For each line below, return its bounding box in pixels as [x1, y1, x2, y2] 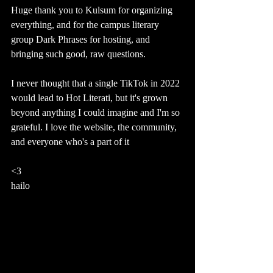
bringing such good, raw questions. [11, 49, 146, 60]
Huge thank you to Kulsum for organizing [11, 5, 175, 16]
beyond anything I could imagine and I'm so [11, 107, 182, 118]
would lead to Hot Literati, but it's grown [11, 93, 170, 104]
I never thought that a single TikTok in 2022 [11, 78, 182, 89]
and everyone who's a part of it [11, 136, 132, 147]
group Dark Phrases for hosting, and [11, 34, 155, 45]
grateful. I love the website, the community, [11, 122, 179, 133]
